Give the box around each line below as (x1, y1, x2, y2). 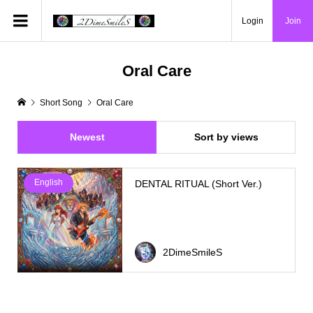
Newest (69, 131, 105, 143)
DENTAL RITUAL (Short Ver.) (134, 178, 262, 189)
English (34, 177, 63, 188)
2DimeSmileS (162, 246, 222, 258)
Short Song (39, 98, 82, 108)
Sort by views (194, 131, 259, 143)
